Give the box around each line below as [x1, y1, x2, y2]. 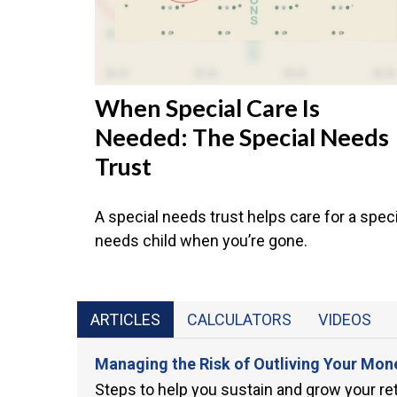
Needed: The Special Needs [95, 121, 389, 152]
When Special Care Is [95, 92, 320, 122]
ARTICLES [90, 309, 160, 329]
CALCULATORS [187, 309, 292, 329]
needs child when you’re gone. [95, 230, 307, 250]
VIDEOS [318, 309, 371, 329]
